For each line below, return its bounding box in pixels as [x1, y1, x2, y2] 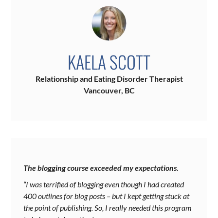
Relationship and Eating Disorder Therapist [35, 74, 183, 84]
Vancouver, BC [83, 86, 135, 95]
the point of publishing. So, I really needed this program [23, 203, 192, 213]
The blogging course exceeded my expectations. [23, 163, 179, 173]
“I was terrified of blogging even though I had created [23, 180, 184, 189]
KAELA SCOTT [68, 49, 150, 75]
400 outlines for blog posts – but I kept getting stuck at [23, 191, 189, 201]
